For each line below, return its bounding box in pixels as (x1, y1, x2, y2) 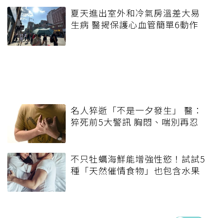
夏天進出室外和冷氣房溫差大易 (71, 6, 200, 19)
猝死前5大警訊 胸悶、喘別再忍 (71, 115, 199, 128)
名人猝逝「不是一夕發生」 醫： (71, 103, 202, 116)
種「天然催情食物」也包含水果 (71, 163, 200, 177)
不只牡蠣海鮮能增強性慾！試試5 (71, 152, 205, 165)
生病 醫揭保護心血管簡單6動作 (71, 18, 199, 31)
